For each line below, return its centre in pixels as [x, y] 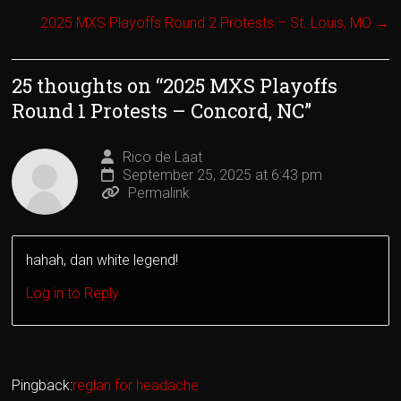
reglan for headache [136, 386]
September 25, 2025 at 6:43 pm [223, 175]
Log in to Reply [73, 294]
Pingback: [43, 386]
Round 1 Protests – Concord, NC [158, 111]
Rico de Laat [163, 158]
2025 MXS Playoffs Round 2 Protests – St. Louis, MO [207, 23]
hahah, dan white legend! [102, 260]
